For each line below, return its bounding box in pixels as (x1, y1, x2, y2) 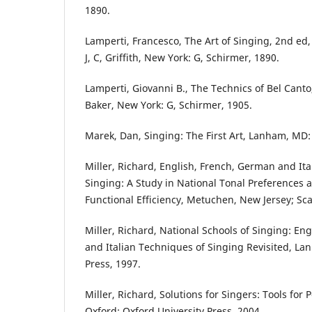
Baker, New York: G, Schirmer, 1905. (85, 98, 252, 112)
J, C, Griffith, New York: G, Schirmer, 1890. (85, 51, 279, 65)
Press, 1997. (85, 257, 141, 271)
